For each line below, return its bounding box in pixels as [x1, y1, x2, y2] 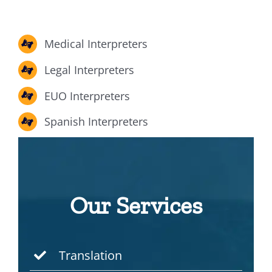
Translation [59, 247, 123, 264]
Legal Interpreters [44, 63, 135, 78]
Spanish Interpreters [44, 114, 149, 129]
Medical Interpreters [44, 36, 148, 52]
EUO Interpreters [44, 88, 131, 103]
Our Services [69, 191, 203, 220]
